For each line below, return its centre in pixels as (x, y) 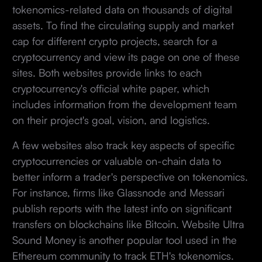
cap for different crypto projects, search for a (114, 41)
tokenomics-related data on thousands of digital (122, 9)
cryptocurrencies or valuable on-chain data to (116, 161)
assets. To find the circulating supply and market (123, 25)
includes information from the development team (124, 104)
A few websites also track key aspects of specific (123, 145)
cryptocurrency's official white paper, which (111, 88)
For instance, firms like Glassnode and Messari (118, 192)
